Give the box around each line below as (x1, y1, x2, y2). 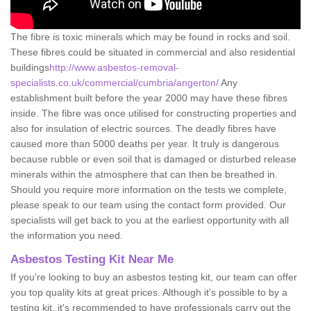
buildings (10, 61, 49, 73)
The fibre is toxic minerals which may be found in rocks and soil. (10, 31, 290, 42)
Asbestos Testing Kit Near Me (10, 252, 174, 266)
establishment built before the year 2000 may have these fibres (10, 92, 287, 103)
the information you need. (10, 229, 123, 241)
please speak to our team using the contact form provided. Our (10, 199, 286, 210)
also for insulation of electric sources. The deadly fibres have (10, 122, 276, 134)
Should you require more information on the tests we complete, (10, 183, 287, 195)
